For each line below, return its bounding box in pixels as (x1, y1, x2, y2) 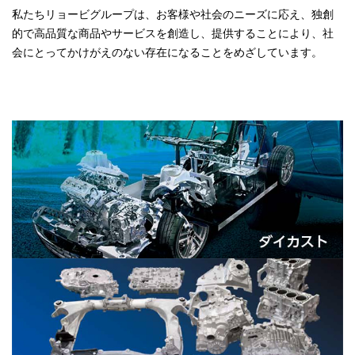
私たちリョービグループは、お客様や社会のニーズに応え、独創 (12, 8, 334, 21)
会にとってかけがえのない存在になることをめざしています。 (12, 46, 323, 59)
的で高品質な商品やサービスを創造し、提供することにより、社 (12, 27, 334, 40)
